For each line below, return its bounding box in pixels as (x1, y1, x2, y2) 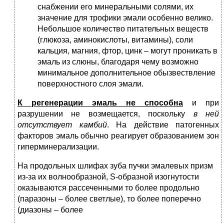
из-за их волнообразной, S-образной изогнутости (17, 172, 199, 181)
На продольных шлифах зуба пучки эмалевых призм (17, 161, 213, 170)
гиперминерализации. (17, 142, 99, 151)
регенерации (31, 98, 83, 107)
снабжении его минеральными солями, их (37, 2, 193, 11)
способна (144, 98, 183, 107)
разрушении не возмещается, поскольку (17, 109, 193, 118)
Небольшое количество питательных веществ (37, 24, 208, 33)
